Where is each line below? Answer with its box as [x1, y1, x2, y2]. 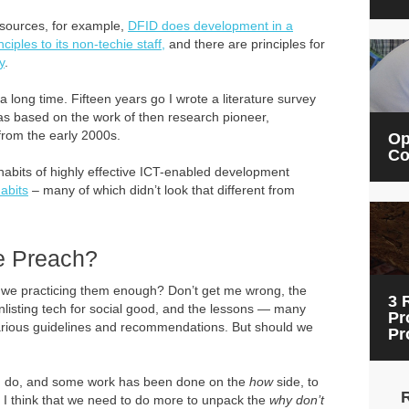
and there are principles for [165, 37, 325, 51]
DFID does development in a [128, 18, 293, 33]
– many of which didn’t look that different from [28, 183, 295, 197]
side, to [273, 374, 319, 389]
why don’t [269, 393, 324, 407]
